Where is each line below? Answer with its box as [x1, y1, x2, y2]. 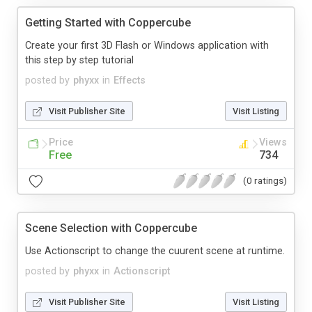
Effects [114, 74, 146, 86]
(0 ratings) [243, 175, 287, 187]
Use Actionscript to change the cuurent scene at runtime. [25, 244, 285, 257]
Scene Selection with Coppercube [25, 221, 197, 235]
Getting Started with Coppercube [25, 15, 191, 29]
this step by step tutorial [25, 54, 134, 66]
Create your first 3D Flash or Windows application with [25, 39, 269, 52]
